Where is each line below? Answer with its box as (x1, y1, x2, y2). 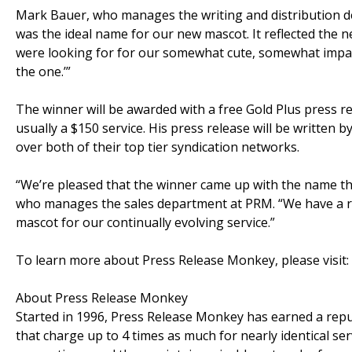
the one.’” (16, 62, 71, 80)
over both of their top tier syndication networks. (16, 137, 299, 156)
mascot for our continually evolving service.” (16, 213, 275, 231)
